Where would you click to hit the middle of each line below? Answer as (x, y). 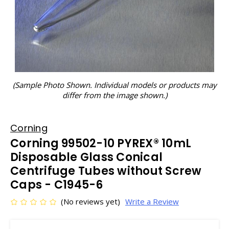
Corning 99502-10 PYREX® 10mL (101, 143)
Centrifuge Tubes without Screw (106, 171)
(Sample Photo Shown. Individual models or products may (114, 85)
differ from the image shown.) (114, 95)
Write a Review (152, 201)
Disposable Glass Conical (86, 157)
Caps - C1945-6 (57, 185)
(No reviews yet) (90, 201)
